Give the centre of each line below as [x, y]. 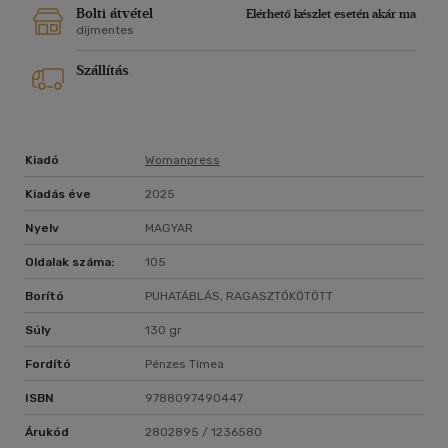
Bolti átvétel [114, 14]
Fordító [48, 364]
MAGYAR [169, 228]
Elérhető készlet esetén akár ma [331, 14]
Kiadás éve [58, 194]
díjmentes [105, 30]
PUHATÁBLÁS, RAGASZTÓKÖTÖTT [239, 296]
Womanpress [182, 160]
